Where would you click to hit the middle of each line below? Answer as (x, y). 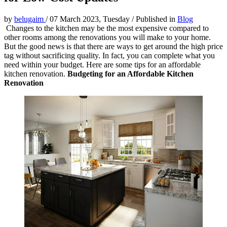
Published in (157, 19)
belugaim (30, 19)
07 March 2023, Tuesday (91, 19)
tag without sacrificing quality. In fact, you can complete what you (109, 56)
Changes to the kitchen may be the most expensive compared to (107, 28)
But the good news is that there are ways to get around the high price (113, 47)
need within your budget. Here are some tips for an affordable (102, 65)
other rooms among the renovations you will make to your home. (107, 37)
